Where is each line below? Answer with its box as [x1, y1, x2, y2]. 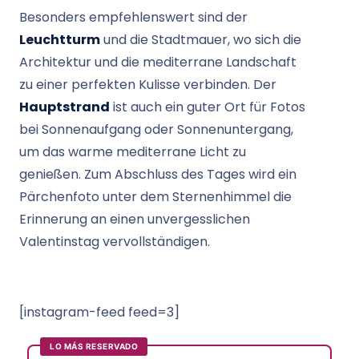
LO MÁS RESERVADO [50, 341, 138, 351]
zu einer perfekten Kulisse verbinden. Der [19, 75, 276, 94]
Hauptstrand [19, 98, 110, 116]
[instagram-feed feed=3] [19, 303, 179, 321]
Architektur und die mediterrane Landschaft [19, 53, 296, 71]
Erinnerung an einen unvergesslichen [19, 210, 250, 228]
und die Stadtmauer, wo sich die [100, 30, 301, 49]
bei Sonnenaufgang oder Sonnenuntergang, [19, 120, 293, 139]
